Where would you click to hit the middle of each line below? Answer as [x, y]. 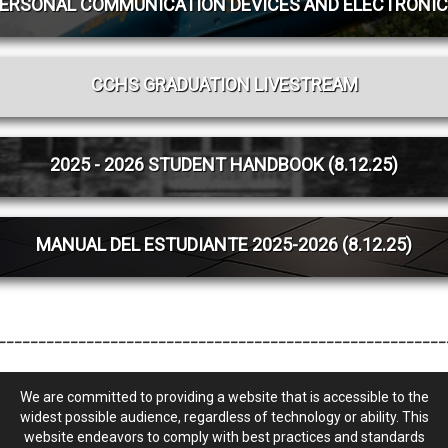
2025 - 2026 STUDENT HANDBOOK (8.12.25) [224, 165]
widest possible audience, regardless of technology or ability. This [224, 417]
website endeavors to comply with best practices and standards [224, 437]
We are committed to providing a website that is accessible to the [224, 397]
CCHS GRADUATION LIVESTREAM [224, 85]
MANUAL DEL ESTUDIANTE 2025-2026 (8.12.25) [224, 245]
